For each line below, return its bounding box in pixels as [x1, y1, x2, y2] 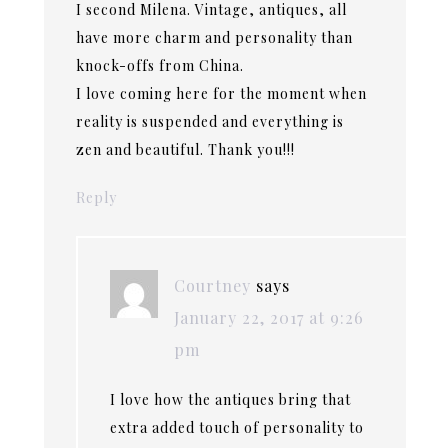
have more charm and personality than [76, 28, 354, 48]
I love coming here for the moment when [76, 84, 368, 104]
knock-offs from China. [76, 56, 245, 76]
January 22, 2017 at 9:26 [174, 307, 365, 329]
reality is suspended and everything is [76, 112, 345, 132]
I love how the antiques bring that [110, 390, 352, 410]
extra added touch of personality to [110, 418, 365, 438]
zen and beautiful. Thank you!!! [76, 140, 296, 160]
